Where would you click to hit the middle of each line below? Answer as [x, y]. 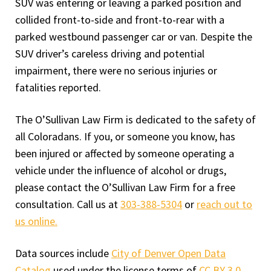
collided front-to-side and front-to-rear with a [120, 20]
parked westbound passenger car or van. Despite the [134, 37]
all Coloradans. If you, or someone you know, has [125, 136]
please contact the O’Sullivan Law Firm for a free [125, 187]
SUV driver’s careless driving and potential [110, 54]
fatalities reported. [58, 87]
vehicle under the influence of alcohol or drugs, [121, 170]
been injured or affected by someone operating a [125, 153]
